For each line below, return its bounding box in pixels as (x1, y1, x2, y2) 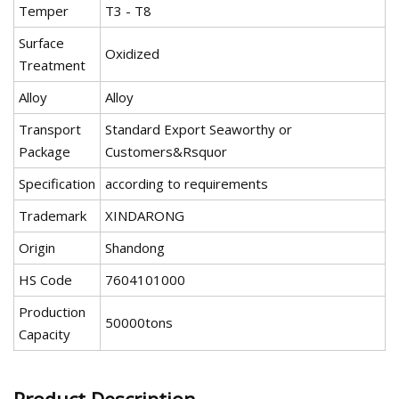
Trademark (19, 207, 86, 225)
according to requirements (105, 175, 268, 193)
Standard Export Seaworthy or (105, 120, 292, 139)
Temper (19, 2, 69, 20)
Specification (19, 175, 95, 193)
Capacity (19, 325, 70, 344)
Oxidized (105, 45, 159, 63)
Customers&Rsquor (105, 142, 227, 161)
